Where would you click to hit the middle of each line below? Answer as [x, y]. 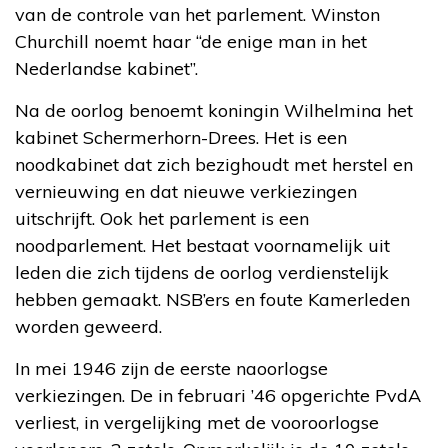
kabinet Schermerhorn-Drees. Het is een [181, 137]
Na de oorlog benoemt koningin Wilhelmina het [214, 110]
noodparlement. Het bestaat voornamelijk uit [202, 245]
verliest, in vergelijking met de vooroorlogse [197, 422]
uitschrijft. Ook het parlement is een [162, 218]
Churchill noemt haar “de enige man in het [191, 41]
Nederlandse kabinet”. [106, 68]
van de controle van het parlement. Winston [197, 14]
